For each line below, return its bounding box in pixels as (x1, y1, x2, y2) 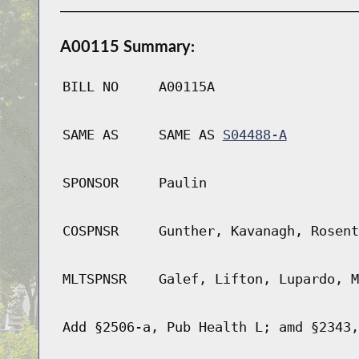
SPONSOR (62, 175, 119, 192)
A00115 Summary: (59, 36, 195, 56)
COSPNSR (62, 223, 119, 240)
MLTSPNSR (62, 271, 127, 288)
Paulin (158, 175, 207, 192)
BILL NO (62, 79, 119, 95)
